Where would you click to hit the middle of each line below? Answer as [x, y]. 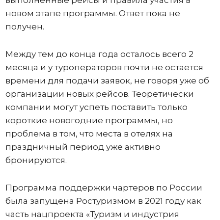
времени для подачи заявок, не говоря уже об [107, 81]
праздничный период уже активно [83, 147]
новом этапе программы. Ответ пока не [93, 13]
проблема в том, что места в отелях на [89, 134]
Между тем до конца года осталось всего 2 [99, 54]
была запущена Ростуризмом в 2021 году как [103, 201]
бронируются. [36, 160]
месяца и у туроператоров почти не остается [104, 67]
